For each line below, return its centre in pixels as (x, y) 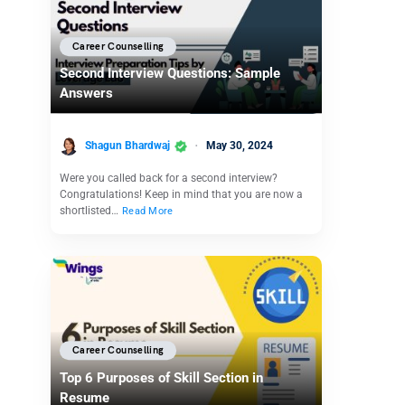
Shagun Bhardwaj (127, 146)
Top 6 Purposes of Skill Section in (161, 377)
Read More (148, 211)
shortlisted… (90, 210)
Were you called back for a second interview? (169, 178)
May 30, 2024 (240, 146)
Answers (88, 94)
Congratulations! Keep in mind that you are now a (181, 194)
